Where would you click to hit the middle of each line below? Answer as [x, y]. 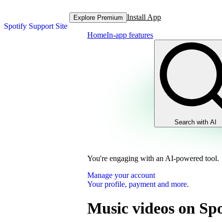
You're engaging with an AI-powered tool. [153, 158]
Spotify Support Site [36, 26]
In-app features [130, 35]
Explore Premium [98, 17]
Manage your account [121, 175]
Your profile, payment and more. [138, 184]
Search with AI [195, 122]
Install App [144, 17]
